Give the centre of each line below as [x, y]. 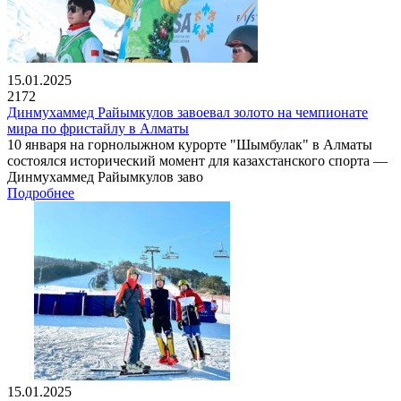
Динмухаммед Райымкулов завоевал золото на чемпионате [188, 112]
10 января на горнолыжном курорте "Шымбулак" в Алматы [190, 144]
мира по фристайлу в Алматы [98, 128]
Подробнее [41, 192]
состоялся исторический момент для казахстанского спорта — [197, 160]
